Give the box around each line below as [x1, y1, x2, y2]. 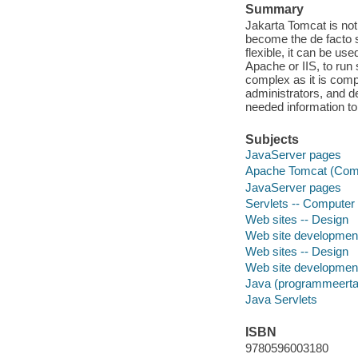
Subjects [245, 132, 299, 146]
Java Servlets [245, 292, 317, 306]
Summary [245, 2, 304, 17]
